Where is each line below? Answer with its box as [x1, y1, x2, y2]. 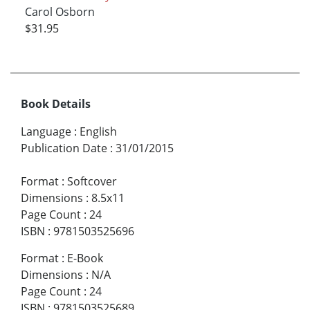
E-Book [67, 250, 103, 266]
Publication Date [21, 140, 107, 156]
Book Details [21, 96, 91, 112]
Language [21, 124, 71, 140]
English [80, 124, 117, 140]
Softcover [67, 174, 117, 190]
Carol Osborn [24, 3, 95, 19]
